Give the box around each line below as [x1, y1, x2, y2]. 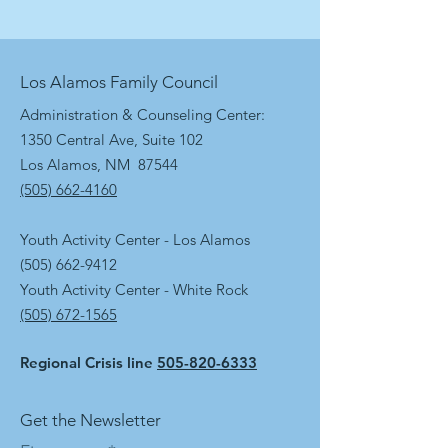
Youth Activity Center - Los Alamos [20, 230, 250, 249]
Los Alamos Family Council [20, 72, 218, 92]
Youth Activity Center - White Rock [20, 280, 248, 299]
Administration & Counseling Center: [20, 105, 265, 124]
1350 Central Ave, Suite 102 [20, 130, 203, 149]
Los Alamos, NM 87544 [20, 155, 178, 174]
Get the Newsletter [20, 410, 161, 430]
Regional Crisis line [20, 353, 157, 372]
